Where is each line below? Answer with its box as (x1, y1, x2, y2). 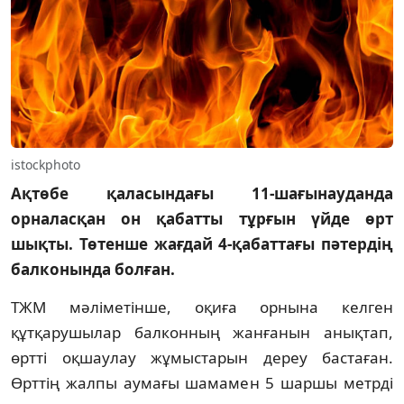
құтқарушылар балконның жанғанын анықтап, (11, 321, 393, 343)
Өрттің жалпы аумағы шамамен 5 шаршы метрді (11, 372, 393, 393)
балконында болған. (11, 258, 175, 280)
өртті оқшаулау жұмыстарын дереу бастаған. (11, 346, 393, 368)
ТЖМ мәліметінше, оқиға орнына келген (11, 296, 393, 317)
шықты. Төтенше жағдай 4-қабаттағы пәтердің (11, 233, 393, 254)
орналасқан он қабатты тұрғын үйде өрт (11, 207, 393, 229)
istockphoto (11, 155, 80, 173)
